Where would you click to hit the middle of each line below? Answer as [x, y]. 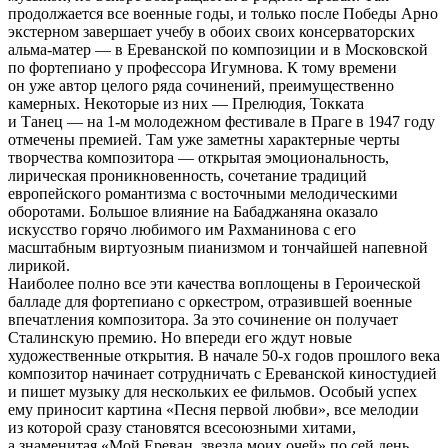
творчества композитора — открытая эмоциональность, [198, 157]
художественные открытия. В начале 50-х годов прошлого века [224, 355]
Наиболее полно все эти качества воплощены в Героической [214, 283]
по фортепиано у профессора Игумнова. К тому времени [202, 67]
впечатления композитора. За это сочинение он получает [203, 319]
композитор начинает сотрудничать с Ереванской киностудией [222, 373]
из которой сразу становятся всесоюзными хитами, [182, 427]
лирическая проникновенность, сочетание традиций [187, 175]
